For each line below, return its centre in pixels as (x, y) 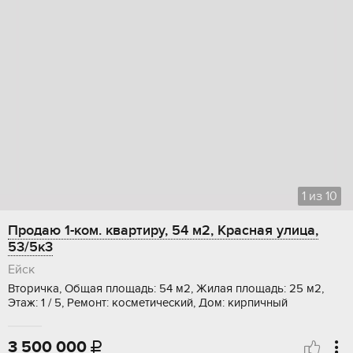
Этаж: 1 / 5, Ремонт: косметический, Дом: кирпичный (148, 303)
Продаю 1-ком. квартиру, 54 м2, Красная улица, (163, 231)
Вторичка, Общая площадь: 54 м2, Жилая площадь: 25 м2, (166, 289)
